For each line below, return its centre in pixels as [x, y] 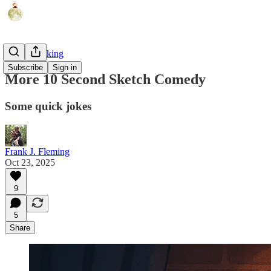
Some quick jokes [48, 106]
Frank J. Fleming [37, 151]
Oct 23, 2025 [30, 162]
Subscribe [25, 67]
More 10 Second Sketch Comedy [105, 79]
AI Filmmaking [34, 54]
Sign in [65, 67]
